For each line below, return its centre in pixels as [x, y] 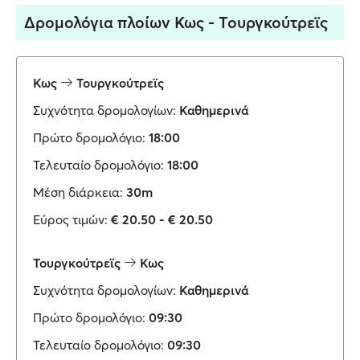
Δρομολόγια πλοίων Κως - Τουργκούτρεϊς [176, 22]
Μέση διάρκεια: [78, 192]
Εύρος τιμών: [70, 219]
